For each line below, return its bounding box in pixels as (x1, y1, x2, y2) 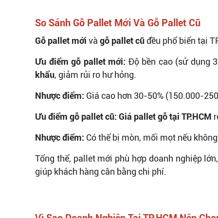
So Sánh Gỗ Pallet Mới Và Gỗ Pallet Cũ (35, 17, 200, 29)
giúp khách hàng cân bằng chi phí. (35, 166, 166, 177)
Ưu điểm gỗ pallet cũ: (35, 111, 117, 122)
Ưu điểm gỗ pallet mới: (35, 56, 126, 67)
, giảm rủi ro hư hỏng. (54, 69, 136, 80)
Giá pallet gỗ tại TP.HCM (119, 111, 212, 122)
